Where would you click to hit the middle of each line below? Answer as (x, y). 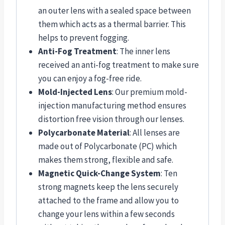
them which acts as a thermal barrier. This (112, 24)
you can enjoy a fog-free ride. (90, 78)
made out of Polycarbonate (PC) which (107, 146)
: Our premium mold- (149, 92)
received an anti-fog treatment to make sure (118, 65)
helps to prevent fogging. (83, 37)
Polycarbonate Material (84, 132)
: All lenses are (154, 132)
